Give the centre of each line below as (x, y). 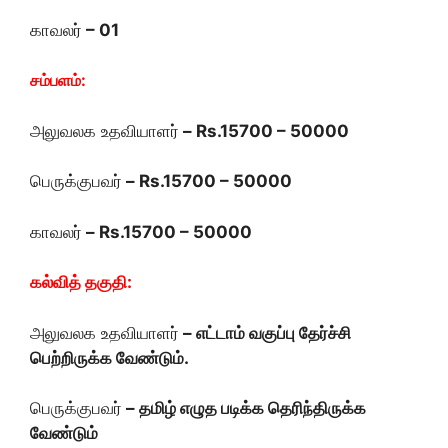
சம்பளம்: (58, 80)
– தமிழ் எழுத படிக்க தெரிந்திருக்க (244, 408)
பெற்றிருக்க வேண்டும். (111, 357)
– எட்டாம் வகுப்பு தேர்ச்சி (265, 332)
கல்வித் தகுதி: (81, 282)
